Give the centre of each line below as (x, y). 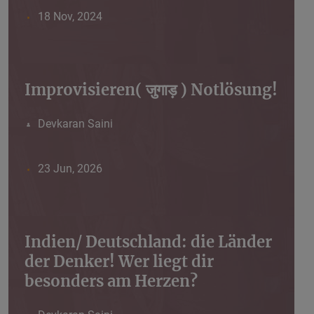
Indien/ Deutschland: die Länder (148, 242)
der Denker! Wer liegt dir (119, 262)
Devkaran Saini (75, 124)
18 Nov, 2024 (70, 17)
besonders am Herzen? (111, 281)
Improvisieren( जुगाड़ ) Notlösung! (151, 90)
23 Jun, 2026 (70, 169)
